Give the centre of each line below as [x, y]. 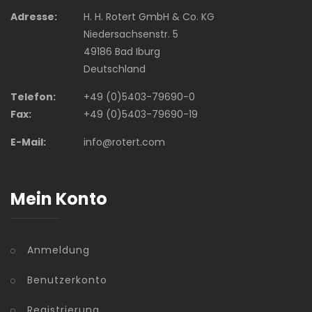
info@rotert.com [124, 142]
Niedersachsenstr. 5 [131, 34]
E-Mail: [28, 142]
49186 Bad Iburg [122, 52]
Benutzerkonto [67, 280]
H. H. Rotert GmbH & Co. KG [149, 17]
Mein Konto [59, 199]
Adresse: [34, 17]
